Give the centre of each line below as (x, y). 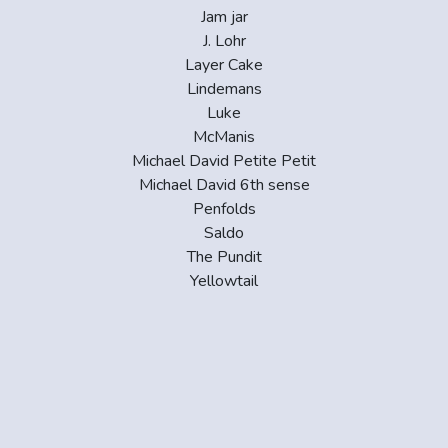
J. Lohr (224, 40)
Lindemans (224, 88)
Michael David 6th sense (224, 184)
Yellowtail (224, 280)
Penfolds (224, 208)
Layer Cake (224, 64)
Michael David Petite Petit (224, 160)
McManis (224, 136)
